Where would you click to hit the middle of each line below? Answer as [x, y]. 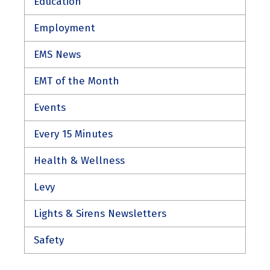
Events [50, 108]
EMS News [57, 55]
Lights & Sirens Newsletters [100, 214]
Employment [64, 28]
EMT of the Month [77, 81]
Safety [49, 240]
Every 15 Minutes [73, 134]
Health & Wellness [79, 161]
